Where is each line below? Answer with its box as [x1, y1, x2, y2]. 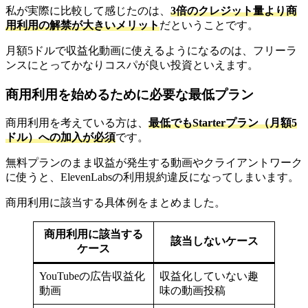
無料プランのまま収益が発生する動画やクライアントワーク [5, 157, 302, 169]
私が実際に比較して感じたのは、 [5, 4, 170, 16]
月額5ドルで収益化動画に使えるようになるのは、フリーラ [5, 44, 297, 56]
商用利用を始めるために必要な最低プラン [5, 87, 254, 102]
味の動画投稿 [159, 285, 225, 297]
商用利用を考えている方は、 [5, 117, 148, 129]
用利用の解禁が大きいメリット [5, 19, 159, 31]
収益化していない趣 [159, 270, 258, 283]
